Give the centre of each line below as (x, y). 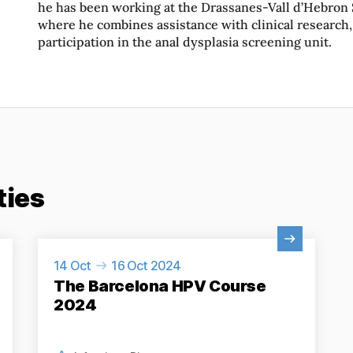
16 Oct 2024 (146, 265)
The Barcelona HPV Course (160, 286)
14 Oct (72, 265)
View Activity (74, 245)
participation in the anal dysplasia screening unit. (185, 41)
